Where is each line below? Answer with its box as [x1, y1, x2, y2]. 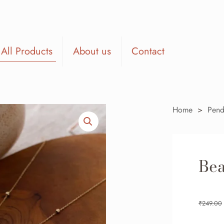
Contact [131, 44, 164, 58]
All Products [1, 44, 52, 58]
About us [73, 44, 111, 58]
